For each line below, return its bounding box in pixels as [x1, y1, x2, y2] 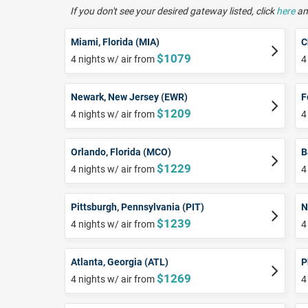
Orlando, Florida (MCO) [71, 146, 171, 158]
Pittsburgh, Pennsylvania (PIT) [71, 201, 204, 213]
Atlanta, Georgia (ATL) [71, 256, 168, 268]
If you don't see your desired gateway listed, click [70, 5, 276, 17]
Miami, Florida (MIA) [71, 36, 159, 48]
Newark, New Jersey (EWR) [71, 91, 188, 103]
